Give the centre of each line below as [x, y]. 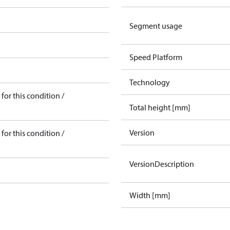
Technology [150, 82]
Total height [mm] [160, 107]
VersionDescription [162, 164]
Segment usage [156, 26]
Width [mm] [150, 195]
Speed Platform [156, 57]
